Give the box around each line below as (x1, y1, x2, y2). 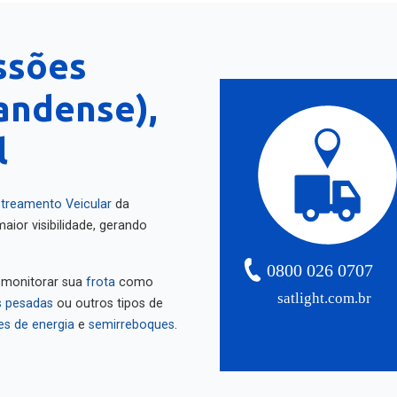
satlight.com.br (277, 281, 372, 299)
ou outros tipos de (53, 287, 163, 302)
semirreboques (89, 308, 175, 323)
